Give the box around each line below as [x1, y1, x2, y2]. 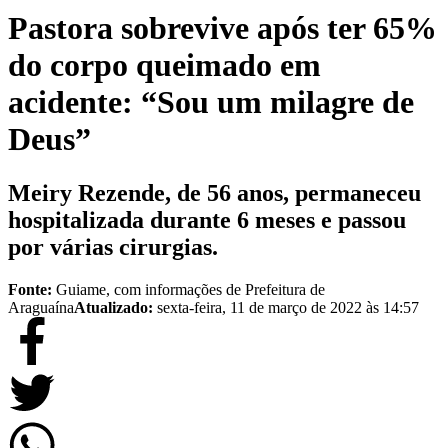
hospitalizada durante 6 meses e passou [8, 206, 406, 233]
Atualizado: [74, 298, 157, 316]
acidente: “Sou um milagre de [8, 84, 414, 121]
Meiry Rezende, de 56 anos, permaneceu [8, 179, 421, 206]
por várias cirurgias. [8, 233, 218, 260]
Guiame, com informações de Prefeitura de [56, 280, 325, 298]
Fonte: [8, 280, 52, 298]
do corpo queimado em [8, 47, 321, 84]
